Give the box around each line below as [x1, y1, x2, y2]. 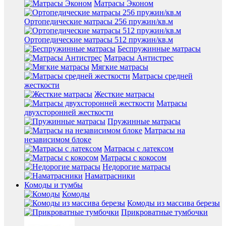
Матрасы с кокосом [100, 153, 166, 162]
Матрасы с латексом [104, 144, 174, 153]
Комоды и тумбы [24, 181, 83, 190]
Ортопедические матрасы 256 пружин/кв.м [24, 17, 173, 26]
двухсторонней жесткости [24, 108, 114, 117]
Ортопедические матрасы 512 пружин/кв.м [24, 35, 173, 44]
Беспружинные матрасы [118, 44, 201, 53]
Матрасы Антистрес [104, 53, 174, 63]
